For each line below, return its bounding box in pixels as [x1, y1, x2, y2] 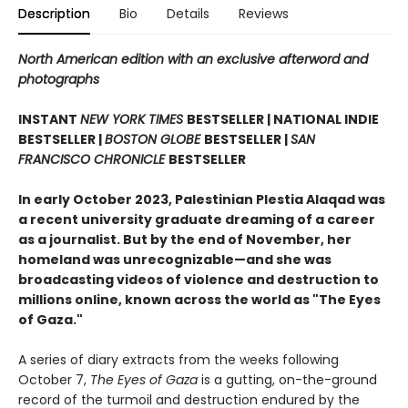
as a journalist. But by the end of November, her [18, 229, 352, 249]
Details [167, 4, 209, 23]
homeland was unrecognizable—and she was [18, 250, 331, 269]
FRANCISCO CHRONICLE [18, 149, 168, 168]
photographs [18, 69, 99, 88]
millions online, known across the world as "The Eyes [18, 290, 381, 309]
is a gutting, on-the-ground [201, 370, 377, 389]
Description [18, 4, 90, 23]
